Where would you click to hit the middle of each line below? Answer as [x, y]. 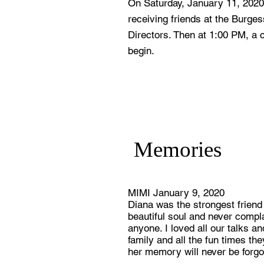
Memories [178, 149]
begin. [141, 51]
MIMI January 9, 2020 [176, 193]
